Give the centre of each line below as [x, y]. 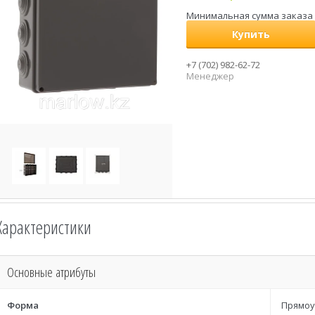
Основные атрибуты [51, 272]
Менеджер [210, 76]
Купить [251, 34]
